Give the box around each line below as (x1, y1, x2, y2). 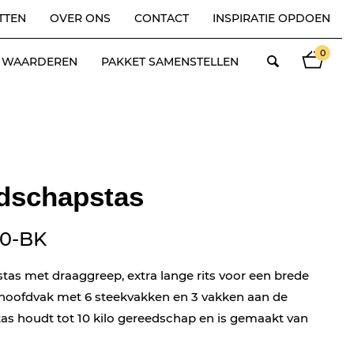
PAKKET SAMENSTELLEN (101, 54, 239, 69)
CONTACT (134, 11, 189, 25)
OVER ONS (50, 11, 111, 25)
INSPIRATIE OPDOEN (213, 11, 330, 25)
